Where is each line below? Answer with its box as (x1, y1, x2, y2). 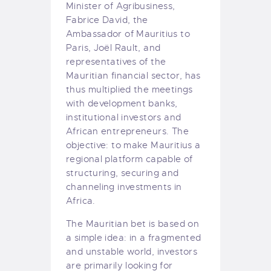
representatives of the (66, 56, 166, 68)
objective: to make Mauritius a (66, 140, 201, 151)
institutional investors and (66, 112, 181, 123)
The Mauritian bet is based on (66, 218, 200, 230)
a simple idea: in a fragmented (66, 232, 201, 244)
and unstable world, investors (66, 246, 198, 258)
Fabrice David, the (66, 15, 148, 26)
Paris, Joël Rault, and (66, 42, 161, 54)
